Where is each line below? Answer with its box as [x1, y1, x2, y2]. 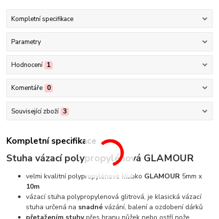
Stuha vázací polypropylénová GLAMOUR [6, 152, 194, 165]
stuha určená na [26, 202, 79, 212]
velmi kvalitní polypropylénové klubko [26, 172, 145, 181]
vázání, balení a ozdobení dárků [103, 202, 203, 212]
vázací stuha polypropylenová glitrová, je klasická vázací [26, 192, 202, 202]
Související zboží [11, 107, 59, 116]
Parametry [11, 37, 41, 46]
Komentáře [11, 84, 43, 93]
